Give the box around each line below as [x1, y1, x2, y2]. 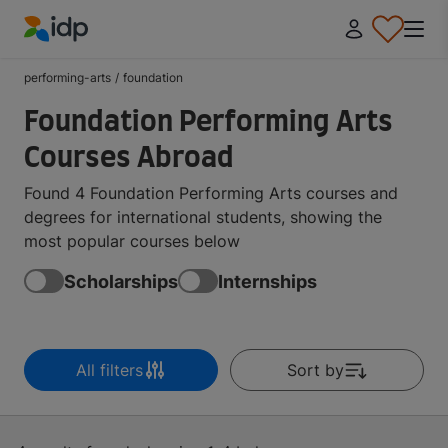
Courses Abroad [24, 145, 234, 173]
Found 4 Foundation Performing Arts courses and [24, 183, 398, 203]
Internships [218, 270, 317, 292]
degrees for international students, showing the [24, 207, 382, 227]
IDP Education [23, 43, 130, 64]
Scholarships [64, 270, 178, 292]
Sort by [286, 360, 344, 380]
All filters [75, 360, 143, 380]
